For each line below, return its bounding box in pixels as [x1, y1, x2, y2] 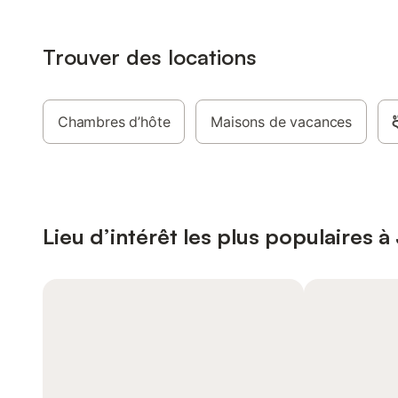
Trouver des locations [43, 44, 257, 70]
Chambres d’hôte [58, 113, 171, 131]
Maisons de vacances [211, 113, 353, 131]
